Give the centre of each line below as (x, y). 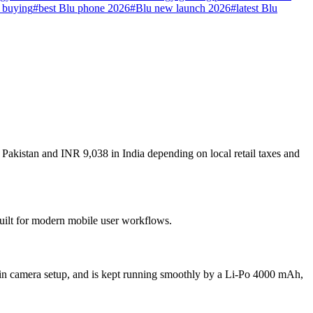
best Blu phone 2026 (84, 8)
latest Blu (257, 8)
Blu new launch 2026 (183, 8)
